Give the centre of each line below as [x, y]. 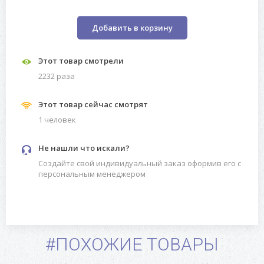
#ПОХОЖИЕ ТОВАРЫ [132, 245]
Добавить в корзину [132, 28]
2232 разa [57, 76]
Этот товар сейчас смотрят [93, 105]
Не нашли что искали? [84, 148]
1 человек [57, 120]
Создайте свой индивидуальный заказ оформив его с [140, 164]
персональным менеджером [92, 174]
